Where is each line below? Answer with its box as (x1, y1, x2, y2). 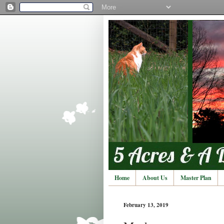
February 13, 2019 (123, 201, 168, 209)
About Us (142, 173, 167, 182)
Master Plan (180, 173, 211, 182)
